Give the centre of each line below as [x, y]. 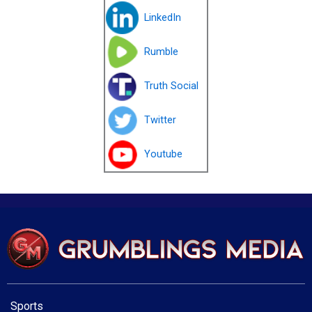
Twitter [161, 120]
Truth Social [172, 86]
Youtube [164, 154]
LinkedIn [163, 18]
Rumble [162, 52]
